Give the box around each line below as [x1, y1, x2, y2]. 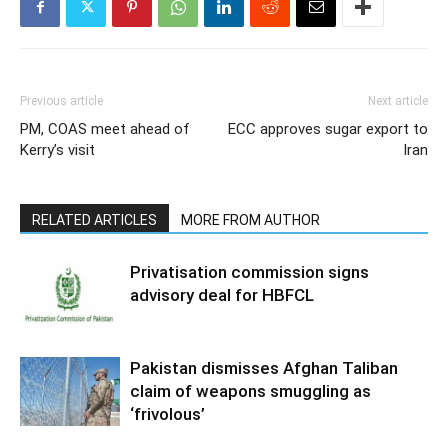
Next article [368, 94, 428, 108]
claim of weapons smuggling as [130, 381, 371, 401]
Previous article [20, 94, 103, 108]
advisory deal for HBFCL [130, 285, 314, 305]
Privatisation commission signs [130, 262, 369, 282]
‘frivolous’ [130, 404, 205, 424]
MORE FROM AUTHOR [181, 212, 320, 228]
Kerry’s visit [20, 141, 95, 159]
